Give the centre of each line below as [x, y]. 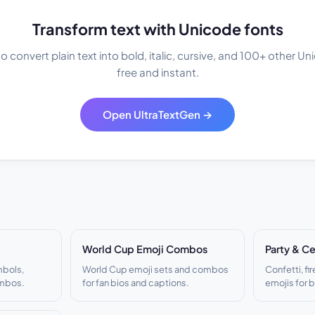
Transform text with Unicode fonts [157, 29]
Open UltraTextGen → [157, 114]
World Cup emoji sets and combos [155, 269]
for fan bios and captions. [136, 282]
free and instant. [157, 72]
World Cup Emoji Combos [145, 249]
